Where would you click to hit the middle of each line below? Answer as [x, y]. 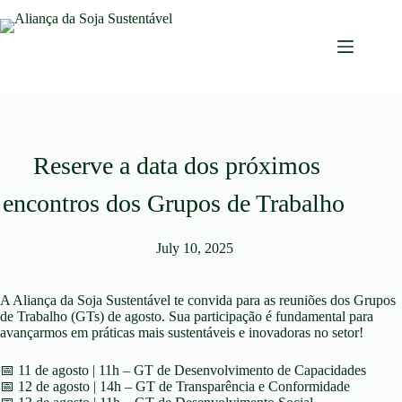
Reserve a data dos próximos [177, 166]
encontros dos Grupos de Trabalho [177, 203]
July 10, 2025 [195, 248]
